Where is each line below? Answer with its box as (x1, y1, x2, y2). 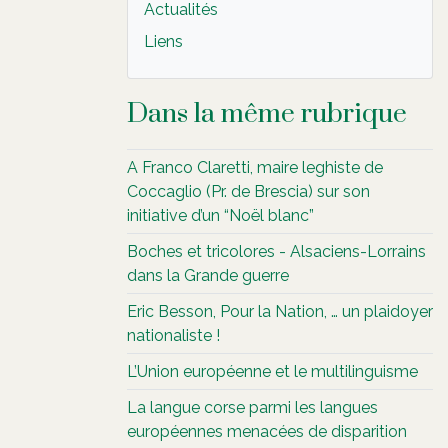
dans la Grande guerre (127, 266, 289, 285)
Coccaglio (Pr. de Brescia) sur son (127, 182, 370, 201)
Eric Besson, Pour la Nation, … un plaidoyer (127, 302, 433, 321)
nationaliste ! (127, 326, 220, 345)
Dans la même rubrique (127, 97, 407, 131)
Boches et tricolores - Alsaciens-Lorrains (127, 242, 426, 261)
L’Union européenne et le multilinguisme (127, 362, 418, 381)
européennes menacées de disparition (127, 422, 407, 441)
